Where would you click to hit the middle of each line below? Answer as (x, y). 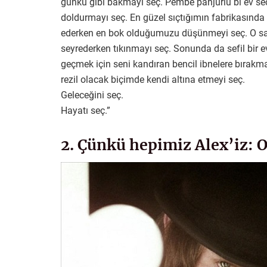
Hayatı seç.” (86, 110)
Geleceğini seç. (92, 95)
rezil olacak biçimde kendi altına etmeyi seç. (153, 79)
